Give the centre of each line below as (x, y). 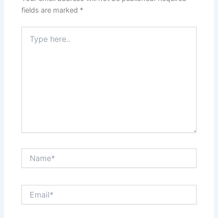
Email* (31, 189)
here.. (30, 40)
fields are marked (51, 10)
